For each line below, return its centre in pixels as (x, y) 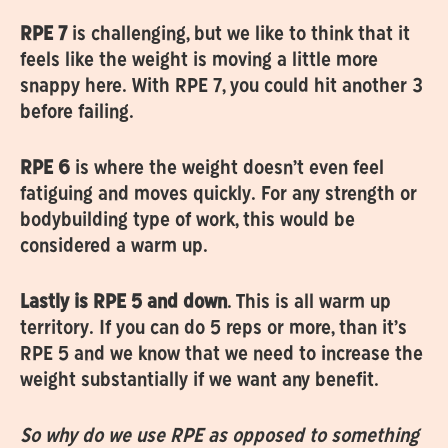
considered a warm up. (113, 247)
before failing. (76, 113)
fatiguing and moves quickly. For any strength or (218, 195)
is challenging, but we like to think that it (238, 35)
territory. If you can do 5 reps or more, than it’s (213, 329)
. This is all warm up (308, 303)
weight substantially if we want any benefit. (199, 381)
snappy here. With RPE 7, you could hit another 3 (221, 87)
